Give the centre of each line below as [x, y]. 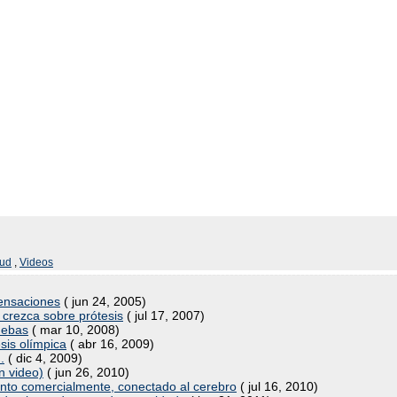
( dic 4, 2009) [43, 358]
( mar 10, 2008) [74, 330]
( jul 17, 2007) [164, 315]
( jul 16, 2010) [277, 386]
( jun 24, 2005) [103, 301]
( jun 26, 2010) [86, 372]
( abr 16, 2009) [110, 344]
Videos [36, 262]
